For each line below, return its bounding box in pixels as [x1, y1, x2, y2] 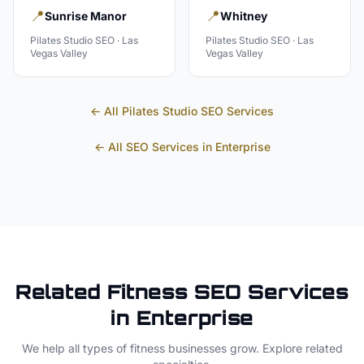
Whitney [220, 9, 267, 23]
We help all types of [21, 341, 130, 355]
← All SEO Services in [93, 140, 215, 154]
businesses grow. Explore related [164, 341, 343, 355]
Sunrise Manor [45, 9, 127, 23]
